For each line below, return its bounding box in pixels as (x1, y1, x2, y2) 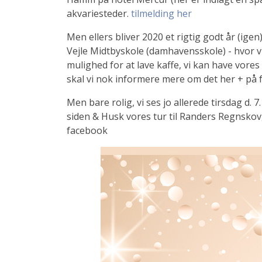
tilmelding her (131, 7, 192, 20)
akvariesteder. (67, 7, 131, 20)
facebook (67, 124, 108, 137)
